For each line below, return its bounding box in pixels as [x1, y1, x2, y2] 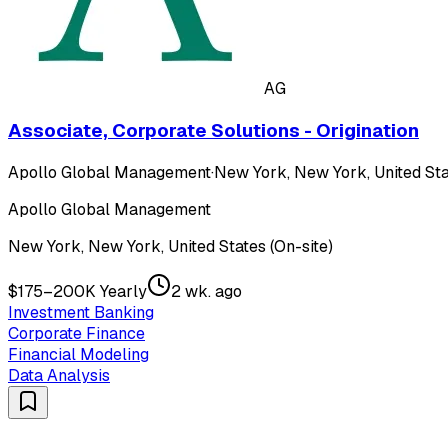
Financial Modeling [8, 343, 149, 365]
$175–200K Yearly [8, 280, 147, 302]
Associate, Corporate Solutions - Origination [8, 118, 419, 144]
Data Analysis [8, 364, 110, 386]
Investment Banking [8, 301, 154, 323]
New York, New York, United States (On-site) [8, 235, 333, 257]
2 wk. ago [171, 280, 242, 302]
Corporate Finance [8, 322, 145, 344]
